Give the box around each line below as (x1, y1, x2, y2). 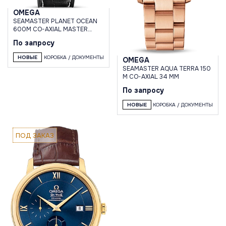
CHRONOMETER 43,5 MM (13, 33, 87, 42)
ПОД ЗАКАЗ (16, 131, 54, 140)
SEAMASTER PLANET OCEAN (13, 17, 97, 26)
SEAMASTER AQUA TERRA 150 (122, 65, 211, 73)
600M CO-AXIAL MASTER (13, 25, 88, 34)
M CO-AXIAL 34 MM (122, 73, 179, 81)
